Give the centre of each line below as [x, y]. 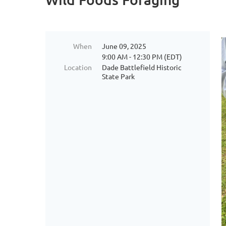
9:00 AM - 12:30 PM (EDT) [142, 56]
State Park [118, 76]
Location [78, 67]
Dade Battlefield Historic [142, 67]
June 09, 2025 [124, 46]
